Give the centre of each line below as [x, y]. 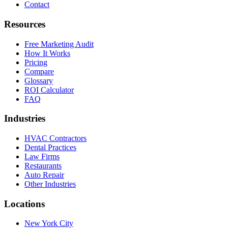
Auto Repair [44, 175]
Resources [25, 24]
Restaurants [43, 166]
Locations [24, 204]
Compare [39, 71]
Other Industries [50, 184]
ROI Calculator [49, 90]
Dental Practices [50, 147]
